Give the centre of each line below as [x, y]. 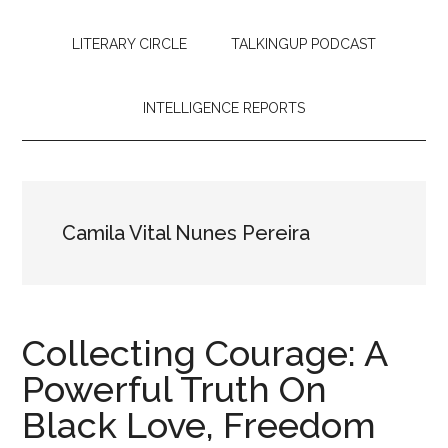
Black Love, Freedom [199, 425]
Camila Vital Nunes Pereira [186, 233]
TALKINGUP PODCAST [303, 44]
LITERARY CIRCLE [129, 44]
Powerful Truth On [175, 389]
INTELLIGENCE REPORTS [224, 108]
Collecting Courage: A [205, 353]
